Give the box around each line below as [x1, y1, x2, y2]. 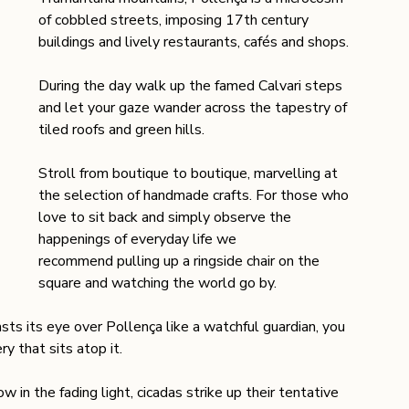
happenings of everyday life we [38, 229, 240, 250]
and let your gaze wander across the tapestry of [38, 98, 351, 119]
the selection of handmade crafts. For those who [38, 185, 352, 206]
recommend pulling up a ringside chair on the [38, 251, 323, 272]
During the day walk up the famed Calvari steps [38, 76, 346, 97]
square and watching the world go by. [38, 273, 280, 294]
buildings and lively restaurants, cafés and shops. [38, 32, 349, 53]
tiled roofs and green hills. [38, 120, 204, 141]
